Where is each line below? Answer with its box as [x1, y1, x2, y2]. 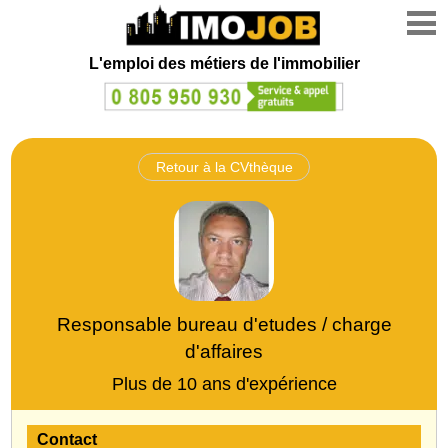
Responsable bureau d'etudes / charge [56, 313, 392, 335]
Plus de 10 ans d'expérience [111, 373, 337, 394]
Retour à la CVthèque [155, 158, 293, 175]
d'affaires [185, 340, 263, 362]
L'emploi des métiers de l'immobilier [88, 55, 360, 72]
